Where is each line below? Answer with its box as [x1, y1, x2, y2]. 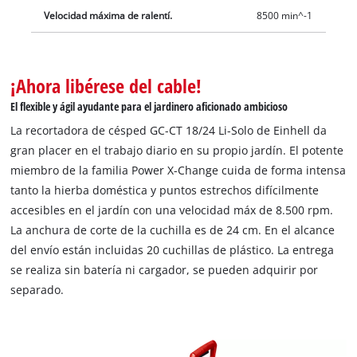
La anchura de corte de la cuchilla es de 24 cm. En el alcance [10, 222, 335, 238]
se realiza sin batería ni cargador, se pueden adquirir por [10, 262, 319, 278]
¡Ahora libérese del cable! [10, 73, 202, 100]
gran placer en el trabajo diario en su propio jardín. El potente [10, 143, 344, 159]
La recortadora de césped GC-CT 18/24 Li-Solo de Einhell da [10, 123, 328, 139]
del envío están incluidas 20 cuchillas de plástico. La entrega [10, 242, 335, 258]
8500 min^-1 [256, 10, 312, 22]
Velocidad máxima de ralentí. [44, 10, 173, 22]
